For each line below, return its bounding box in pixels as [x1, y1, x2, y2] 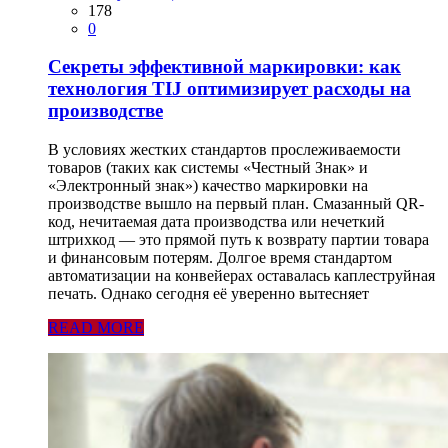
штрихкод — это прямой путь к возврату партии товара [48, 231, 429, 249]
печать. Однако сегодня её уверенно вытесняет [48, 285, 369, 303]
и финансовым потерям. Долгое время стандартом [48, 249, 392, 267]
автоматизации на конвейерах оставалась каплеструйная [48, 267, 435, 285]
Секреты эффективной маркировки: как [48, 56, 401, 78]
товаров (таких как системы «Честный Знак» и [48, 159, 368, 177]
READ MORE [48, 319, 144, 337]
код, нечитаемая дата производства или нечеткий [48, 213, 385, 231]
